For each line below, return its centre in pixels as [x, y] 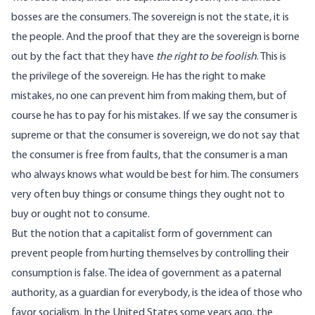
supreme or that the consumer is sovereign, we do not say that [156, 136]
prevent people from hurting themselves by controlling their [150, 254]
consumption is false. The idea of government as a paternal [146, 274]
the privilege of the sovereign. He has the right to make [139, 77]
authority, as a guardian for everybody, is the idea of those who [157, 294]
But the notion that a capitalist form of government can [142, 234]
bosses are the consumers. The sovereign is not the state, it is [150, 18]
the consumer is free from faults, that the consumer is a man [149, 156]
